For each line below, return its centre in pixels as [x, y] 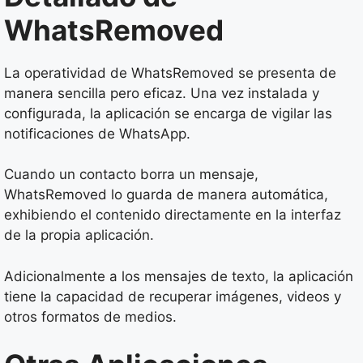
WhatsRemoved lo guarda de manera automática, [166, 194]
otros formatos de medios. [90, 316]
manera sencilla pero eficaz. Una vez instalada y [162, 93]
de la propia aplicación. [79, 235]
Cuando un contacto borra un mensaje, [131, 174]
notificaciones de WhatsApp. [97, 133]
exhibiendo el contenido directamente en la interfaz [173, 215]
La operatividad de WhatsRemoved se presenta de [170, 73]
